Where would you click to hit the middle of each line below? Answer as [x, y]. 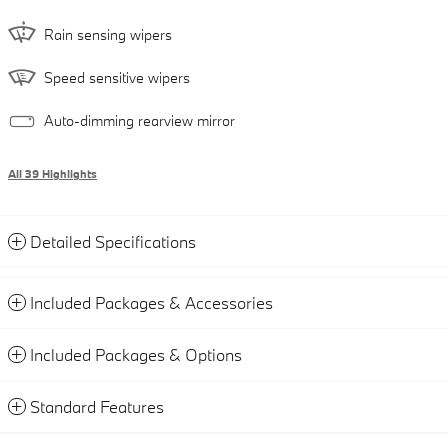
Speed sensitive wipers [117, 77]
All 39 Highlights [52, 173]
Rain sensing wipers [108, 34]
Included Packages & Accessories [151, 302]
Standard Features [97, 406]
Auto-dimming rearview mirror [139, 120]
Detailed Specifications [113, 241]
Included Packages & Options [136, 354]
